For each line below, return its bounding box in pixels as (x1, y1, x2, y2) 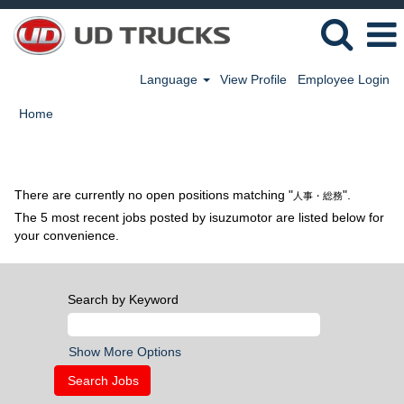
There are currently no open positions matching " (14, 188, 293, 202)
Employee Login (298, 72, 390, 87)
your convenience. (14, 228, 119, 243)
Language (139, 72, 201, 87)
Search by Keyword (68, 292, 179, 307)
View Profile (220, 72, 288, 87)
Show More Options (69, 344, 181, 359)
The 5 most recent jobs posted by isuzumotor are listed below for (14, 210, 384, 225)
